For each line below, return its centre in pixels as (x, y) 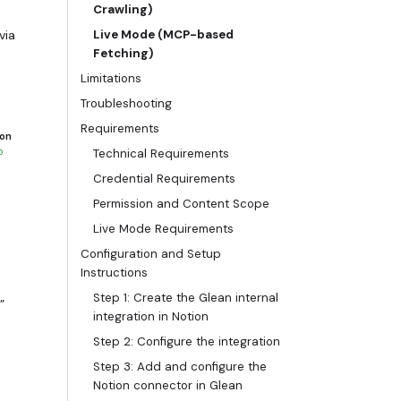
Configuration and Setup (151, 254)
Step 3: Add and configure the (180, 367)
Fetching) (123, 54)
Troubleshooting (126, 104)
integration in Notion (151, 317)
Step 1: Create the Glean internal (186, 298)
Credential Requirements (164, 179)
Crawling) (123, 10)
